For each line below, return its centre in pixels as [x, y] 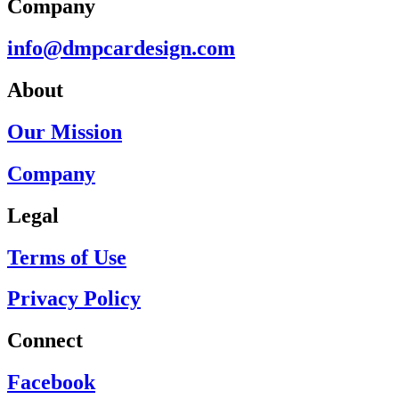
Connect [45, 341]
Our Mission [65, 131]
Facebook [51, 383]
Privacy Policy [74, 299]
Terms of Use [67, 257]
